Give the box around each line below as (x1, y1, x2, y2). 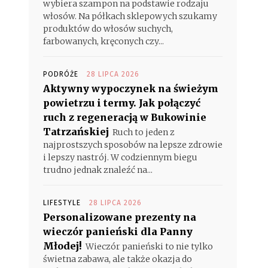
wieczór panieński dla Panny (43, 226, 193, 237)
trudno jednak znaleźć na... (43, 165, 153, 175)
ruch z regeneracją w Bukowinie (43, 111, 206, 123)
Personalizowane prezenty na (43, 211, 196, 223)
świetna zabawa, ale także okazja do (43, 254, 192, 264)
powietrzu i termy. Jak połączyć (43, 97, 200, 109)
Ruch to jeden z (112, 127, 175, 138)
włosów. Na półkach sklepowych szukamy (43, 11, 217, 22)
